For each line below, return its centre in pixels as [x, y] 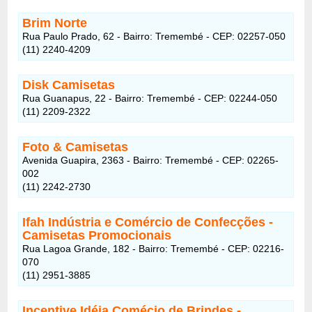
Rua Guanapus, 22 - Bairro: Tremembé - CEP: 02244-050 [150, 98]
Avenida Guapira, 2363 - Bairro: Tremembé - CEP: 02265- [151, 160]
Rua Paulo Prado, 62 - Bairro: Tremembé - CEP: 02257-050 [154, 36]
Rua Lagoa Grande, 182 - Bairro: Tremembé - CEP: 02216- [154, 248]
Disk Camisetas [69, 85]
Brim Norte [55, 23]
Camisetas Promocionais [97, 235]
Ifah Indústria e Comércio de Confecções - [148, 222]
